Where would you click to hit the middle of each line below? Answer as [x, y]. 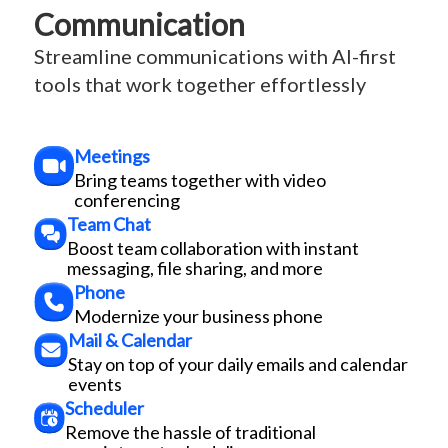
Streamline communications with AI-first [214, 56]
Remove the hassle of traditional [191, 432]
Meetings [111, 156]
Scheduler [105, 408]
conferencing [126, 200]
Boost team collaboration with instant [212, 248]
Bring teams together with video [199, 180]
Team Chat [108, 224]
